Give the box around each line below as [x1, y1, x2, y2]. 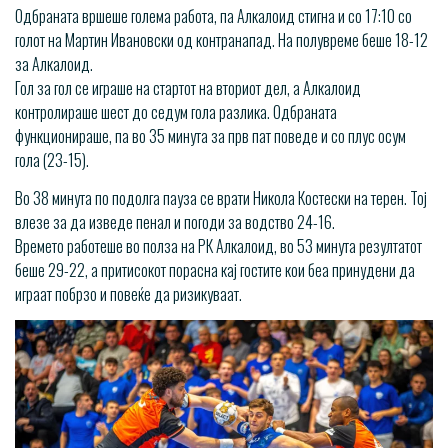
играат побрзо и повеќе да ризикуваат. [15, 282, 242, 307]
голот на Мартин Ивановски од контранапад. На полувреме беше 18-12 [15, 28, 428, 53]
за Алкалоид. [15, 52, 93, 77]
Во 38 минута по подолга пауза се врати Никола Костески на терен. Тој [15, 186, 427, 211]
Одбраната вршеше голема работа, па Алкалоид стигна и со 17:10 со [15, 4, 412, 29]
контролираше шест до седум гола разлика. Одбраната [15, 100, 337, 125]
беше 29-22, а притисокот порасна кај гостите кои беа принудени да [15, 258, 415, 283]
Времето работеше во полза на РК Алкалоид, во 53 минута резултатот [15, 234, 422, 259]
